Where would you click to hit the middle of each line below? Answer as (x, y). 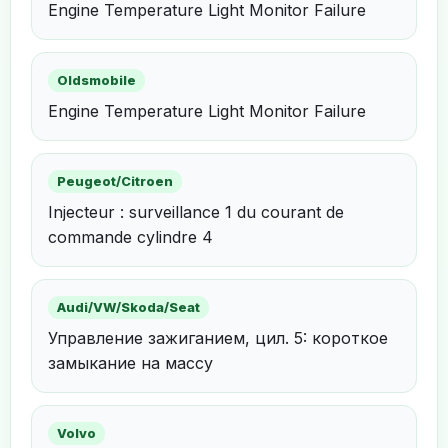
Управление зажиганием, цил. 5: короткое (218, 337)
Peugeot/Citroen (115, 181)
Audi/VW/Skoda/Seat (128, 307)
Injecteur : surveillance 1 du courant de (196, 211)
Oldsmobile (96, 80)
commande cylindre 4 (130, 236)
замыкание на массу (130, 362)
